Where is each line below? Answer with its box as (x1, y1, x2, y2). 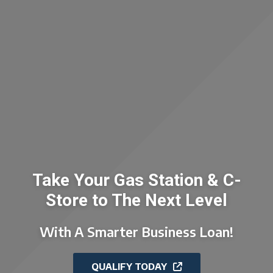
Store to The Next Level (46, 190, 227, 210)
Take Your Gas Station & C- (32, 169, 241, 190)
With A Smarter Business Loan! (40, 222, 233, 240)
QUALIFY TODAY (91, 260, 167, 272)
